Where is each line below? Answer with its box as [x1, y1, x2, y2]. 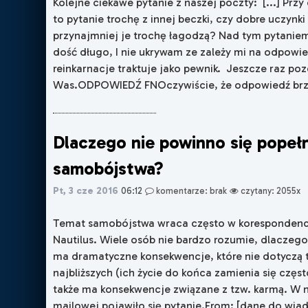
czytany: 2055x [239, 185, 301, 196]
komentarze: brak [154, 185, 228, 196]
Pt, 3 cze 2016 [53, 184, 119, 197]
